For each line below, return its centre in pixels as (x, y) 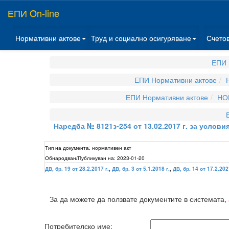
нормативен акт (112, 147)
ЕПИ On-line (33, 13)
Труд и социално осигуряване (141, 38)
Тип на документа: (68, 147)
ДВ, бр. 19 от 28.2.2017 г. (77, 169)
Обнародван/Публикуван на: (80, 158)
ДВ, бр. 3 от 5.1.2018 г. (141, 169)
